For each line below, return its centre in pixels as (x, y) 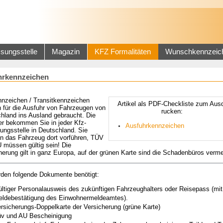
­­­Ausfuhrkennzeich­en (155, 126)
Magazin (66, 52)
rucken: (172, 111)
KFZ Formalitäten (123, 52)
